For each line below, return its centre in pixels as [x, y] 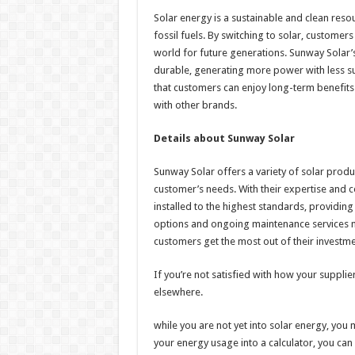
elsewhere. [178, 292]
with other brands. [195, 105]
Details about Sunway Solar [224, 138]
